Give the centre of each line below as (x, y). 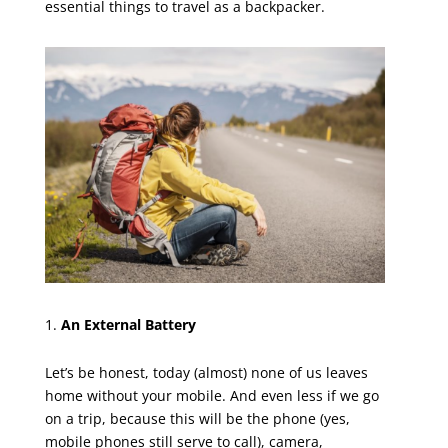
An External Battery (128, 324)
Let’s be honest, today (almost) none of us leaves (206, 372)
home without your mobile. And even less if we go (211, 395)
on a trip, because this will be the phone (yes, (197, 418)
